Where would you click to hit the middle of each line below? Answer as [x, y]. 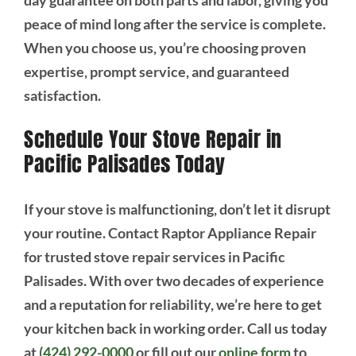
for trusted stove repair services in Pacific [154, 257]
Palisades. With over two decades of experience [174, 281]
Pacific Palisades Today [124, 164]
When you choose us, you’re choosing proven [164, 47]
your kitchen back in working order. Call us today [175, 329]
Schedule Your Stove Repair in [153, 140]
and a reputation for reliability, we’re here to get [172, 305]
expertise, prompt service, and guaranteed [156, 71]
